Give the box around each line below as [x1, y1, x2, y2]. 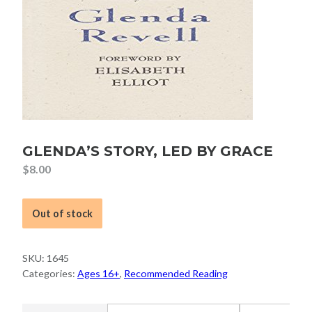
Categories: [22, 267, 77, 280]
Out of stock [32, 207, 93, 219]
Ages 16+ [77, 267, 120, 280]
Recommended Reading [124, 267, 228, 280]
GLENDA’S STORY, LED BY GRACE [22, 142, 273, 159]
